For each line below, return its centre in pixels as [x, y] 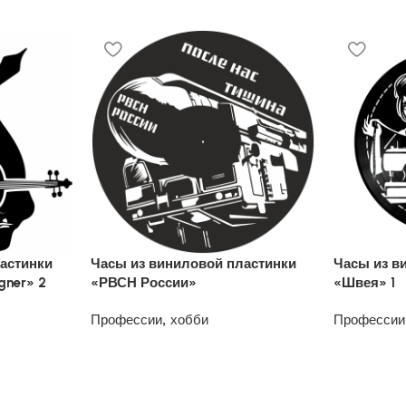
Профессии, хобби [149, 319]
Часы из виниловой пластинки [193, 263]
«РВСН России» [143, 282]
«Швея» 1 [365, 282]
